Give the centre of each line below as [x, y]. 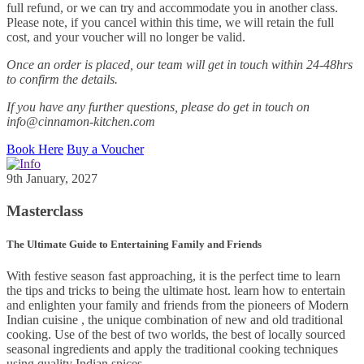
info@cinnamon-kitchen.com [81, 121]
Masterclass [45, 210]
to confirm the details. [62, 79]
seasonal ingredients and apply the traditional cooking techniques [172, 349]
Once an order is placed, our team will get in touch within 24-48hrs [180, 64]
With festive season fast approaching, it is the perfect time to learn [173, 276]
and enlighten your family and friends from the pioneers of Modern [178, 305]
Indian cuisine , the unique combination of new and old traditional [175, 320]
